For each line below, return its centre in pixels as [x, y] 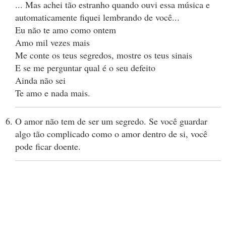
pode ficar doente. [48, 147]
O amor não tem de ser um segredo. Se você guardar [111, 121]
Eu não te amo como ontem [66, 30]
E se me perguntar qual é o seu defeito [85, 68]
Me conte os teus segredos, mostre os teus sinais [104, 55]
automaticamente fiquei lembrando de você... [97, 17]
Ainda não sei [40, 80]
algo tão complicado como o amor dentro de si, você [111, 134]
